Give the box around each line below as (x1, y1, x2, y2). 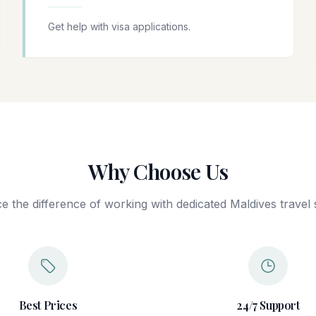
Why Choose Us (87, 157, 229, 186)
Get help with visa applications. (48, 20, 190, 33)
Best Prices (18, 298, 78, 313)
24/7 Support (236, 298, 300, 313)
